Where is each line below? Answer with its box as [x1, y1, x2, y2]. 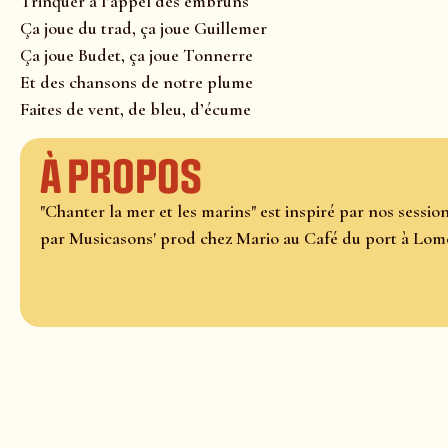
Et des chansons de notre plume [20, 71, 253, 94]
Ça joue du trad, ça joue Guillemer [20, 17, 267, 40]
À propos [40, 150, 202, 205]
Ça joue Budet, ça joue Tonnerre [20, 44, 253, 67]
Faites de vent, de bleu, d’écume [20, 98, 251, 121]
